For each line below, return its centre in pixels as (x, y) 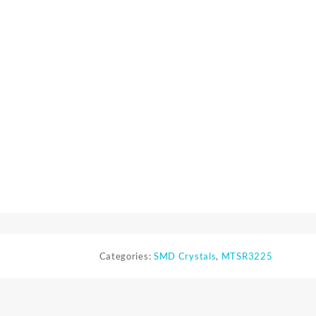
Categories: (126, 256)
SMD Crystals (185, 256)
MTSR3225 (247, 256)
